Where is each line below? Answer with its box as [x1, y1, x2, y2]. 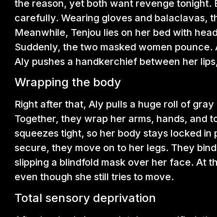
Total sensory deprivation [15, 190, 156, 205]
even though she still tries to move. [15, 171, 174, 183]
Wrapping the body [15, 75, 121, 90]
